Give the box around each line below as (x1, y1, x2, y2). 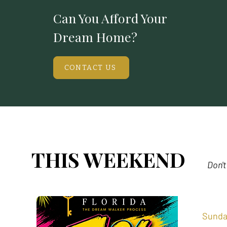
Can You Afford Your (53, 10, 167, 26)
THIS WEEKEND (31, 146, 190, 173)
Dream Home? (53, 28, 137, 45)
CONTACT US (64, 63, 117, 72)
